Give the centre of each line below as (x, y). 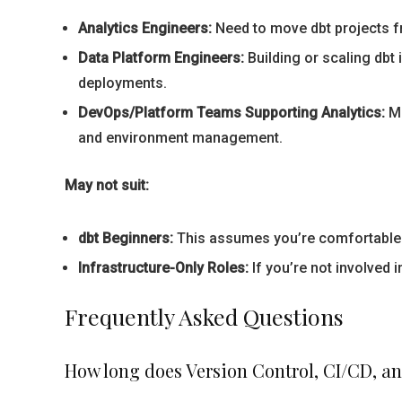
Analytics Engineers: (145, 28)
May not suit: (107, 185)
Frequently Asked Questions (204, 316)
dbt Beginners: (126, 238)
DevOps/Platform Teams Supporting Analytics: (232, 113)
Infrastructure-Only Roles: (163, 268)
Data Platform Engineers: (161, 58)
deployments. (122, 83)
